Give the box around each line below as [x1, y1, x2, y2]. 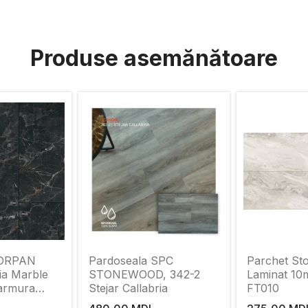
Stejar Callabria [89, 281, 168, 295]
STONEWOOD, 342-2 [89, 267, 201, 281]
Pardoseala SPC [89, 254, 173, 267]
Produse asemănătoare [30, 45, 278, 71]
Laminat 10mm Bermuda [247, 267, 291, 281]
